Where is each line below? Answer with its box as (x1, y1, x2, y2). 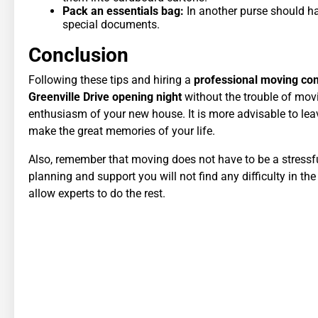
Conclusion (28, 43, 128, 67)
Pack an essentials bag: (62, 4, 187, 18)
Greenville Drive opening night (28, 89, 182, 104)
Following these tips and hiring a (28, 72, 194, 87)
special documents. (62, 17, 160, 31)
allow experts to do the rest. (28, 186, 165, 200)
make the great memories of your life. (28, 124, 215, 138)
